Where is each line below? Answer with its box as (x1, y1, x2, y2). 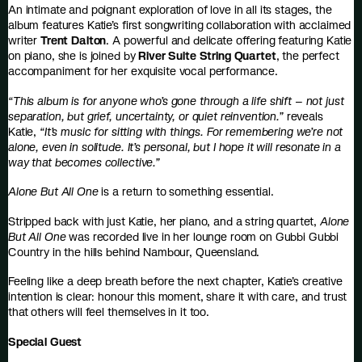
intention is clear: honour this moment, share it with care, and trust (8, 289, 347, 304)
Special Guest (8, 334, 82, 349)
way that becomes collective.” (8, 154, 163, 170)
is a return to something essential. (98, 184, 280, 199)
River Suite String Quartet (135, 48, 276, 63)
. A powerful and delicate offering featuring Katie (106, 33, 352, 48)
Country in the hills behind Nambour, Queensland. (8, 244, 263, 259)
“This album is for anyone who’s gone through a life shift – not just (8, 93, 344, 108)
